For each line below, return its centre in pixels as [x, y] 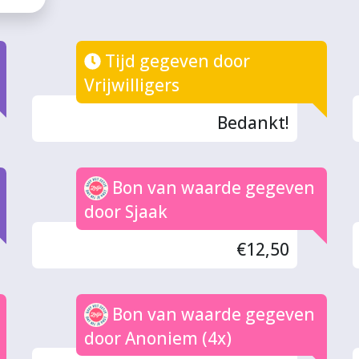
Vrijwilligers [132, 85]
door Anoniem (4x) [158, 338]
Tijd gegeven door [175, 61]
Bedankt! [254, 122]
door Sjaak [126, 211]
